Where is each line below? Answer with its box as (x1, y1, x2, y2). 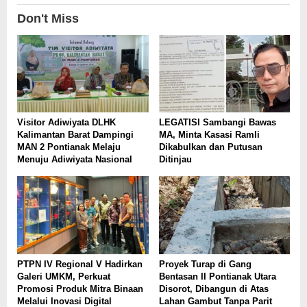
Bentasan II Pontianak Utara (158, 271, 276, 282)
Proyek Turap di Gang (158, 258, 251, 269)
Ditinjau (158, 154, 192, 165)
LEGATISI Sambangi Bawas (158, 117, 276, 128)
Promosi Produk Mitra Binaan (17, 283, 143, 294)
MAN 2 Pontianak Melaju (17, 142, 121, 153)
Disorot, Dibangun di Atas (158, 283, 269, 294)
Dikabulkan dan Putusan (158, 142, 262, 153)
